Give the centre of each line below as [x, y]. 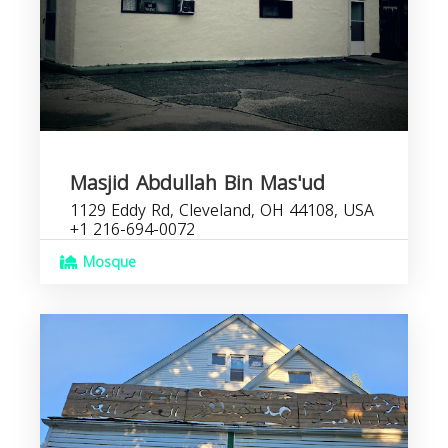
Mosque [107, 262]
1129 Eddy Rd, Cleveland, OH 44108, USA [222, 210]
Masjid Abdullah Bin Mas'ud [197, 183]
